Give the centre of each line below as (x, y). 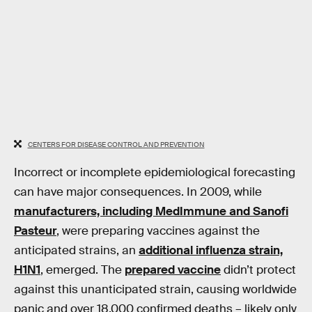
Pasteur (35, 231)
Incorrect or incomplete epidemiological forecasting (155, 173)
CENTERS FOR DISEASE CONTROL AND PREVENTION (116, 144)
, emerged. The (83, 270)
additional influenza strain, (211, 251)
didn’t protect (258, 270)
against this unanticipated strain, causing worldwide (155, 290)
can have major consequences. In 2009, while (138, 192)
